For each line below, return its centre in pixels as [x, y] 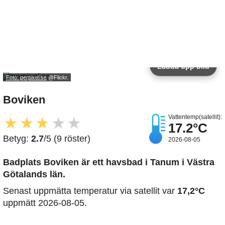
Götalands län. [34, 175]
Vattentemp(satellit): [195, 117]
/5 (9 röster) [67, 139]
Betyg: [17, 139]
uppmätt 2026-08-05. [45, 203]
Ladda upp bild [183, 67]
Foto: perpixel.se [26, 77]
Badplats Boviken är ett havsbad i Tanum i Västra [109, 162]
